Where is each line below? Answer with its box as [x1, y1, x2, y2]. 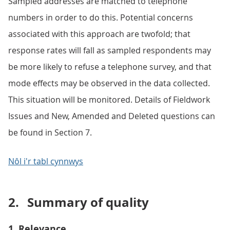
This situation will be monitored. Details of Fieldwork [8, 94, 210, 105]
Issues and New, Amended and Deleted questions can [8, 110, 215, 122]
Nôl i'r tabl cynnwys [8, 156, 83, 167]
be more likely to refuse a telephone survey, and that [8, 61, 212, 72]
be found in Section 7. [8, 127, 92, 138]
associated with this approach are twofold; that [8, 28, 190, 40]
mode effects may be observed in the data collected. [8, 78, 210, 89]
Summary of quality [27, 194, 149, 211]
